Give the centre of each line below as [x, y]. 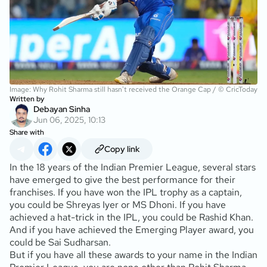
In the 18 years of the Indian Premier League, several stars [133, 167]
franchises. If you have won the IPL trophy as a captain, [126, 192]
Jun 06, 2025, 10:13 [69, 119]
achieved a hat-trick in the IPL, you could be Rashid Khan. [131, 217]
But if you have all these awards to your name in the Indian [133, 254]
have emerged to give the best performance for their [122, 179]
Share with [27, 132]
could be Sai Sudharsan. [60, 242]
